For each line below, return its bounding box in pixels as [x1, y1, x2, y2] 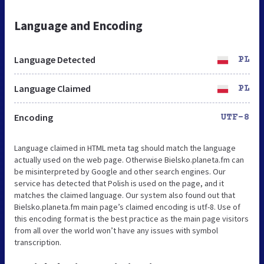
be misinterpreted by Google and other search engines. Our [14, 166, 226, 177]
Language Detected [14, 53, 95, 65]
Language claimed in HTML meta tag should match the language [14, 142, 236, 153]
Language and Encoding [14, 17, 143, 34]
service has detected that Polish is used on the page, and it [14, 177, 224, 189]
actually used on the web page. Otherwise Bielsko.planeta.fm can [14, 154, 244, 165]
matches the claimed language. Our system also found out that [14, 189, 235, 200]
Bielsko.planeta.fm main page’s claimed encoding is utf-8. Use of [14, 201, 240, 212]
